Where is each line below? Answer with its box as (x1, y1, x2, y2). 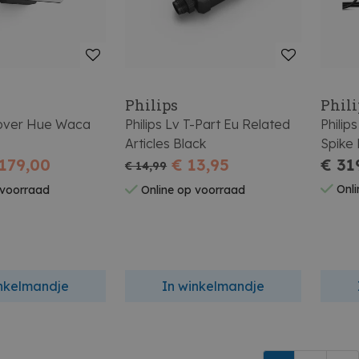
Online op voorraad (138, 183, 246, 198)
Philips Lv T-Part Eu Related (125, 115, 291, 132)
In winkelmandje (162, 277, 265, 294)
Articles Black (125, 135, 207, 151)
